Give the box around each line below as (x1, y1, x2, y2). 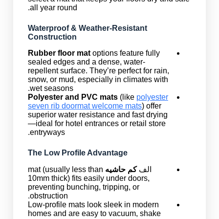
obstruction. (29, 191, 68, 200)
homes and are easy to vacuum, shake (27, 209, 161, 218)
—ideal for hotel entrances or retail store (27, 119, 166, 128)
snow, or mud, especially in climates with (27, 75, 168, 84)
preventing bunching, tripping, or (27, 182, 139, 191)
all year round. (29, 3, 77, 12)
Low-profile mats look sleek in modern (27, 200, 159, 209)
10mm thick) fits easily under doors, (27, 174, 150, 182)
